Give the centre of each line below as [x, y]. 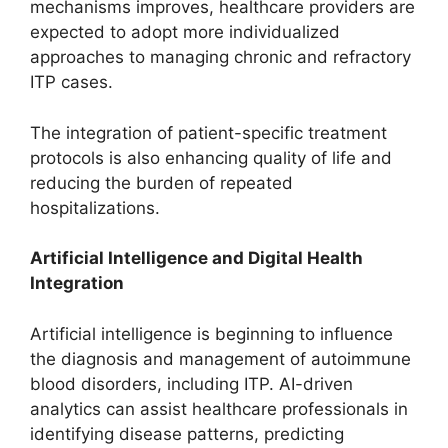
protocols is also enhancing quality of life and [211, 157]
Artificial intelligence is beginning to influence [211, 333]
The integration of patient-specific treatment [208, 132]
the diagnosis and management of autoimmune [220, 358]
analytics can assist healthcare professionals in [219, 408]
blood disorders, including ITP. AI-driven [191, 383]
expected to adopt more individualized [185, 32]
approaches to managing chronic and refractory [220, 57]
